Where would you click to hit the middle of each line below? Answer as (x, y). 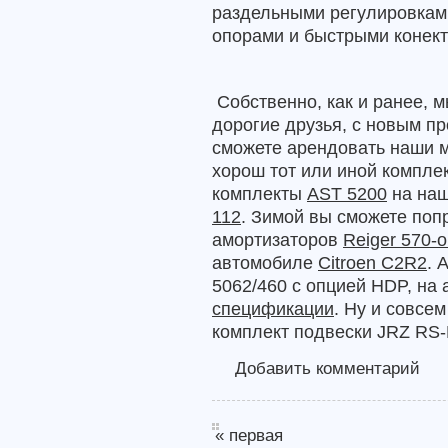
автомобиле (265, 262)
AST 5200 (347, 193)
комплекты (259, 193)
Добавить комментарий (327, 368)
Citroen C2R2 (372, 262)
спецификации (273, 308)
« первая (249, 435)
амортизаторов (277, 239)
